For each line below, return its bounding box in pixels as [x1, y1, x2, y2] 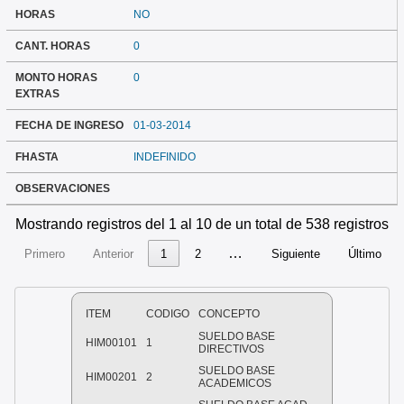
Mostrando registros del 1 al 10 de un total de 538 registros [14, 216, 389, 233]
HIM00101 [86, 336, 137, 350]
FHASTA [14, 151, 59, 164]
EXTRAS [14, 87, 60, 101]
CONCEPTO [198, 308, 260, 321]
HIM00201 [86, 371, 137, 384]
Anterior [92, 246, 133, 261]
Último [348, 246, 382, 261]
